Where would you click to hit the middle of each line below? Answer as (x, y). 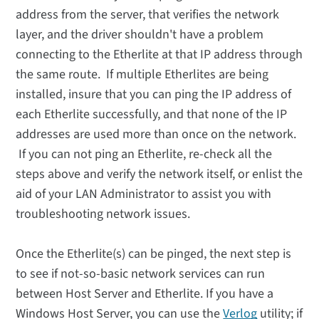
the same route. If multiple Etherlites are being (142, 75)
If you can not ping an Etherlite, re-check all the (144, 155)
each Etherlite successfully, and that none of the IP (152, 115)
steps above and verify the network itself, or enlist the (159, 174)
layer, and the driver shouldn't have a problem (140, 35)
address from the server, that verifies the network (148, 15)
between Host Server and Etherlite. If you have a (145, 294)
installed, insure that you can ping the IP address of (154, 95)
